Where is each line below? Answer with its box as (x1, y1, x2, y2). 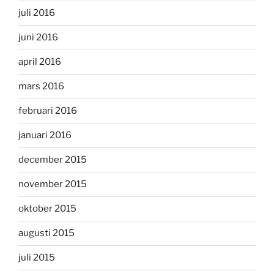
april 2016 (18, 56, 61, 68)
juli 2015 (18, 252, 55, 264)
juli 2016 (18, 7, 55, 19)
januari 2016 (18, 130, 72, 141)
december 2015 (18, 154, 87, 166)
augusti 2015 (18, 228, 75, 239)
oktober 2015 (18, 203, 76, 215)
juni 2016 (18, 32, 58, 43)
